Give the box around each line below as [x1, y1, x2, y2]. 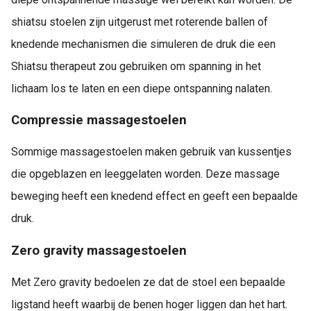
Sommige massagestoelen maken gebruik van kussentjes [11, 145, 292, 159]
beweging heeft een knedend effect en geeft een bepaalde [11, 190, 298, 203]
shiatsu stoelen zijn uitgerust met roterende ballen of [11, 15, 268, 28]
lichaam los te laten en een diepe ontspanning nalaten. [11, 81, 272, 95]
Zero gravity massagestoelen [11, 242, 187, 258]
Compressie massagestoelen [11, 112, 187, 128]
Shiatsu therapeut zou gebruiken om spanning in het [11, 59, 261, 73]
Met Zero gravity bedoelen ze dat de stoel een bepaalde [11, 275, 285, 289]
